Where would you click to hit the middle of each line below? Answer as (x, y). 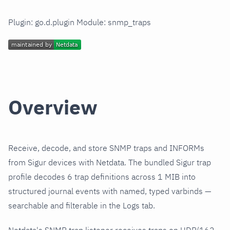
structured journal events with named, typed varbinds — (110, 191)
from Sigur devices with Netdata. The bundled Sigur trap (110, 162)
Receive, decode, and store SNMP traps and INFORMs (106, 148)
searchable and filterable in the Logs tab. (82, 206)
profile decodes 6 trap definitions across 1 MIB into (102, 177)
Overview (53, 107)
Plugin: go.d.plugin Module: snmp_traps (80, 22)
